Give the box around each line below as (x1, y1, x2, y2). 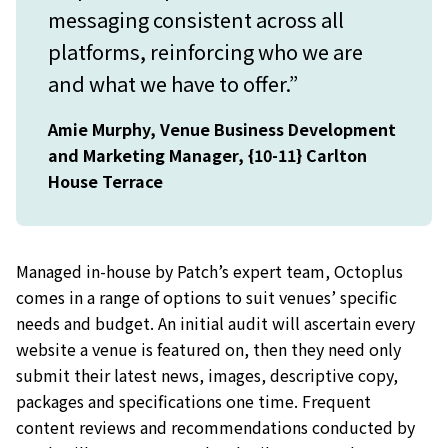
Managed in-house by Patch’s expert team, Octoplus (16, 258, 403, 283)
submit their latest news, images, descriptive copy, (16, 362, 398, 387)
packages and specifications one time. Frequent (16, 388, 371, 413)
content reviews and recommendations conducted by (16, 414, 415, 439)
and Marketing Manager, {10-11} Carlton (48, 142, 367, 167)
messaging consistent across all (48, 4, 344, 34)
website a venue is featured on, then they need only (16, 336, 401, 361)
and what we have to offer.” (48, 68, 298, 98)
